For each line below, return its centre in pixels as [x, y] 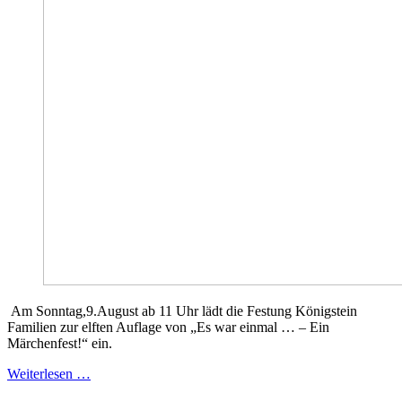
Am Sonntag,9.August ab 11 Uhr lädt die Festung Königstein [182, 311]
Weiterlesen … [49, 374]
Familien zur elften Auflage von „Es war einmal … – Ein [168, 328]
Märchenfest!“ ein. [60, 344]
